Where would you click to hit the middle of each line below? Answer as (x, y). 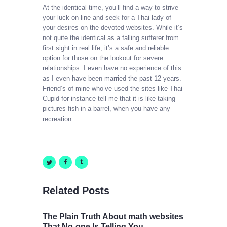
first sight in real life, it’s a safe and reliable (106, 48)
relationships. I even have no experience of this (112, 68)
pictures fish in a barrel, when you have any (106, 109)
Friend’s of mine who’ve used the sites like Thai (112, 89)
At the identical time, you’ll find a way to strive (110, 8)
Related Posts (76, 191)
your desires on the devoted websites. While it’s (113, 28)
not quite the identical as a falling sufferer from (111, 38)
